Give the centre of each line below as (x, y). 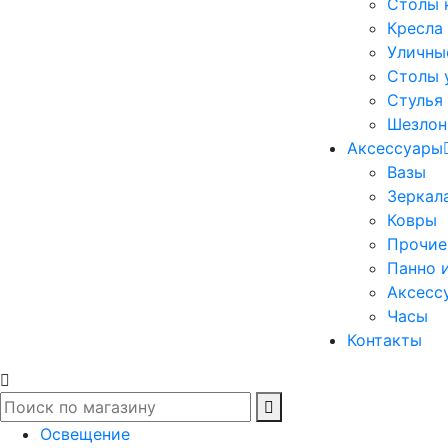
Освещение (85, 434)
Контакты (384, 340)
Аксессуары (395, 148)
